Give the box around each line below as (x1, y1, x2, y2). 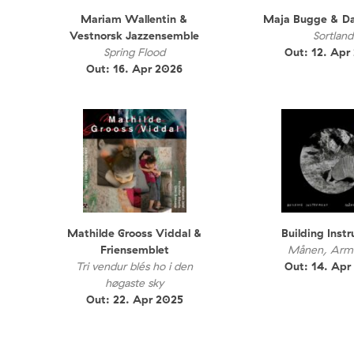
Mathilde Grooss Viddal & (66, 225, 202, 240)
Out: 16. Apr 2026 (86, 62, 183, 77)
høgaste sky (105, 275, 164, 290)
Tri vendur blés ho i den (76, 258, 194, 273)
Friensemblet (100, 242, 169, 257)
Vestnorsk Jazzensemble (70, 28, 200, 43)
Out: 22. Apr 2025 (85, 292, 183, 307)
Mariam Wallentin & (81, 12, 189, 27)
